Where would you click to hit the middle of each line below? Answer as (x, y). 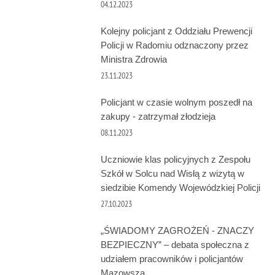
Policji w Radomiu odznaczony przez (174, 45)
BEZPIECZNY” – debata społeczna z (175, 245)
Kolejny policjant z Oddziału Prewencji (176, 31)
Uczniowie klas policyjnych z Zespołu (175, 160)
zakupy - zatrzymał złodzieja (158, 117)
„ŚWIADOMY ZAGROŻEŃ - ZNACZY (177, 231)
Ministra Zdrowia (134, 60)
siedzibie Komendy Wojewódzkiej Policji (180, 188)
